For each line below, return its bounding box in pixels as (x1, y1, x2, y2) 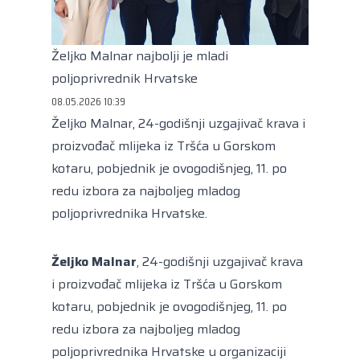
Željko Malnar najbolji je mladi (51, 46, 228, 67)
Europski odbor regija (103, 38, 210, 55)
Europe (103, 9, 140, 27)
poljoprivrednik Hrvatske (51, 68, 198, 89)
